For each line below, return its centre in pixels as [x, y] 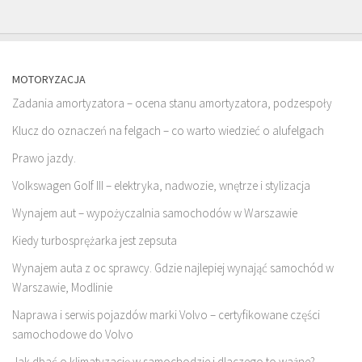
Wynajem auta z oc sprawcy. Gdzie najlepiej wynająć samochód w [173, 268]
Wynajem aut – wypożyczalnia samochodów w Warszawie [155, 213]
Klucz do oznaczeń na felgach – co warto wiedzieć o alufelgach [168, 130]
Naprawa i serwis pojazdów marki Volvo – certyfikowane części [166, 315]
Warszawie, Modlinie [62, 287]
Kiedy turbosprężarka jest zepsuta [95, 240]
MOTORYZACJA [49, 79]
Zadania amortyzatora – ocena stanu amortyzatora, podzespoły [172, 103]
